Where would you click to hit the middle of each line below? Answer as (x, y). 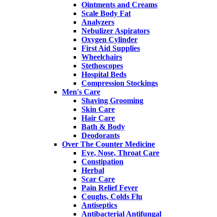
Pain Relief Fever (110, 188)
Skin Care (98, 109)
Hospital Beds (104, 75)
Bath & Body (103, 127)
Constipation (102, 162)
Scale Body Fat (106, 14)
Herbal (93, 170)
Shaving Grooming (112, 101)
